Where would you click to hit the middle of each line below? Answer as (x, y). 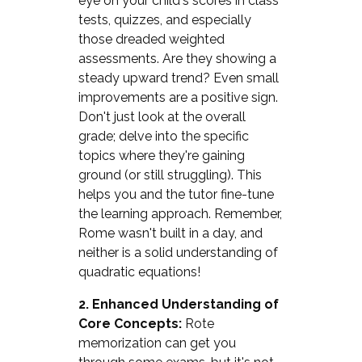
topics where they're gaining (161, 155)
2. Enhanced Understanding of (178, 304)
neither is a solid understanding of (178, 252)
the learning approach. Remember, (180, 213)
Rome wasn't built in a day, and (170, 233)
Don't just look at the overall (162, 116)
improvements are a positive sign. (178, 97)
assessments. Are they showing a (177, 58)
